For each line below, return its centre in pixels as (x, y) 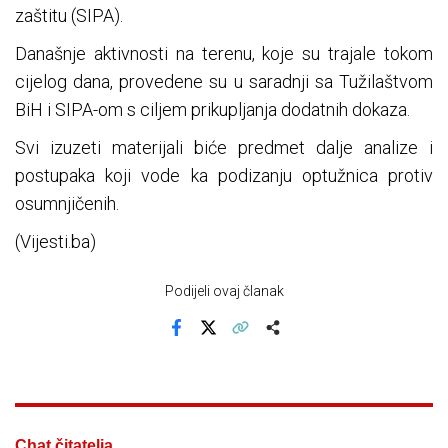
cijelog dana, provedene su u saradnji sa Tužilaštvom (224, 82)
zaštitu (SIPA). (69, 16)
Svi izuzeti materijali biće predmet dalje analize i (224, 148)
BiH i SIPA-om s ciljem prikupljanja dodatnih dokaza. (212, 110)
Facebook (205, 341)
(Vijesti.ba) (55, 242)
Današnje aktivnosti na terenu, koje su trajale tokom (224, 54)
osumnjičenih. (67, 204)
